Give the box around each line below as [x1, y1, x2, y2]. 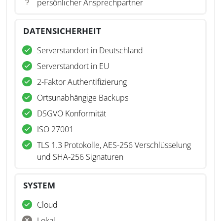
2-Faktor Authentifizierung [37, 76, 127, 87]
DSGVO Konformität [37, 108, 106, 119]
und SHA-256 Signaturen [37, 151, 123, 162]
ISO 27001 [37, 124, 74, 135]
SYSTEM [23, 180, 55, 191]
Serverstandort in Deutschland [37, 45, 143, 56]
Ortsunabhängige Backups [37, 92, 128, 103]
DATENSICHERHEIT [23, 25, 101, 37]
